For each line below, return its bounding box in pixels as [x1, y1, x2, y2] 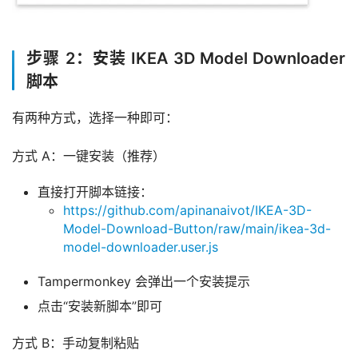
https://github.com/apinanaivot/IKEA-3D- [63, 202, 312, 218]
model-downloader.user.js [63, 239, 218, 255]
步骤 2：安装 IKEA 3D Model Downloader [26, 49, 345, 68]
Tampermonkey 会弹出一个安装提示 [38, 273, 250, 289]
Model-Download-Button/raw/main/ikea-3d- [63, 221, 331, 237]
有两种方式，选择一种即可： [12, 109, 178, 125]
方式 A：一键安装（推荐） [12, 148, 165, 164]
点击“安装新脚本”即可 [38, 298, 162, 314]
